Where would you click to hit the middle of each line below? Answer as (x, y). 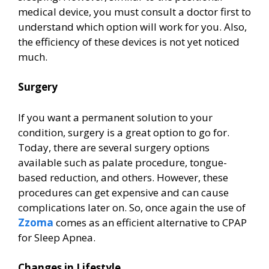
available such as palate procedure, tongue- (122, 162)
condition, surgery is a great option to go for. (124, 132)
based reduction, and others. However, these (123, 177)
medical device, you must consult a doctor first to (134, 11)
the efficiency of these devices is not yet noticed (129, 41)
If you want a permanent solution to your (115, 117)
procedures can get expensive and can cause (123, 192)
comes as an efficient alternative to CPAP (150, 222)
